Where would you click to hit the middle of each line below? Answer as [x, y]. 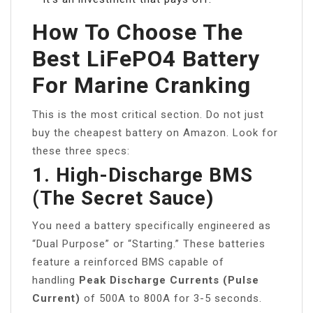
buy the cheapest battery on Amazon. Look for [155, 133]
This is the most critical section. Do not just [148, 115]
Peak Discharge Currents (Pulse [169, 281]
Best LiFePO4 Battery [146, 59]
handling [56, 281]
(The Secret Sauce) [123, 198]
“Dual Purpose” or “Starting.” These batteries [149, 244]
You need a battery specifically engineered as [152, 226]
